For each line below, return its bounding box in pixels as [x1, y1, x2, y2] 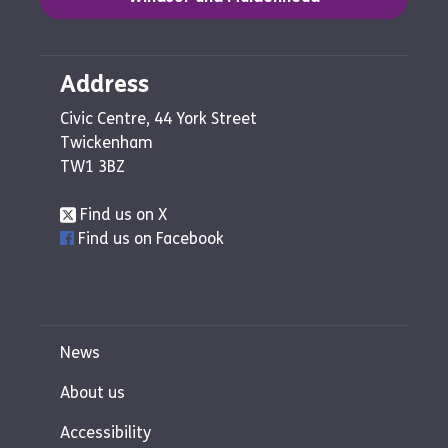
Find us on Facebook [74, 228, 224, 248]
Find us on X [75, 204, 167, 224]
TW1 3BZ [60, 156, 125, 176]
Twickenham [60, 132, 153, 152]
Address [60, 69, 149, 99]
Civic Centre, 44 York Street [60, 108, 257, 128]
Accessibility [60, 422, 151, 442]
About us [60, 382, 125, 402]
